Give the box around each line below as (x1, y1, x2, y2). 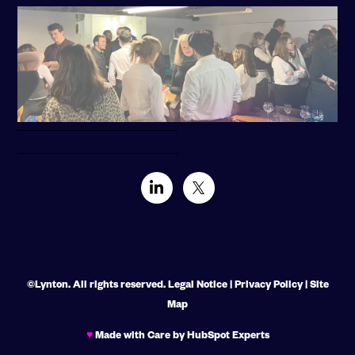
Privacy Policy (234, 277, 303, 290)
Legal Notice (167, 277, 227, 290)
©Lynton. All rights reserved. (26, 277, 168, 290)
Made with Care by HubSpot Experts (92, 328, 269, 341)
